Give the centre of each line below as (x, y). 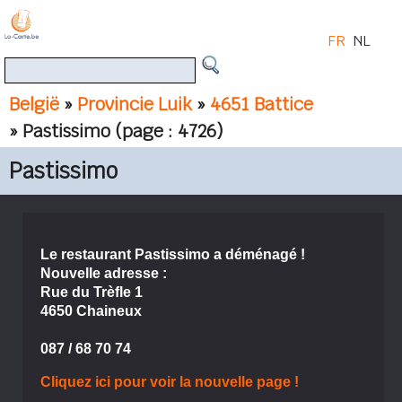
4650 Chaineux (91, 311)
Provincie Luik (135, 104)
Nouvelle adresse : (103, 273)
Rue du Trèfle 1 (91, 292)
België (34, 104)
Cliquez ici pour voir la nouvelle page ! (169, 382)
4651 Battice (262, 104)
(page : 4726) (169, 131)
